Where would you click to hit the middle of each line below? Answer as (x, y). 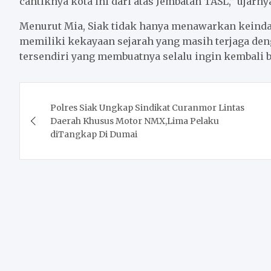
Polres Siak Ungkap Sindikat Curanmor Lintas (147, 108)
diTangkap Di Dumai (94, 135)
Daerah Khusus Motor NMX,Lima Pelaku (135, 121)
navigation (70, 119)
